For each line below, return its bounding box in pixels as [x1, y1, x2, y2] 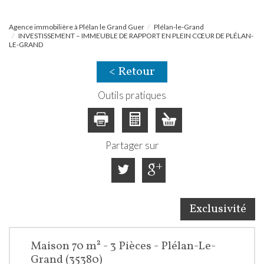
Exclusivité [189, 201, 246, 218]
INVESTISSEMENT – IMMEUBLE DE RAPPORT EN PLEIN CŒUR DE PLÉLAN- [18, 31, 253, 41]
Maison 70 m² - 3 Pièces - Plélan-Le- [31, 238, 216, 255]
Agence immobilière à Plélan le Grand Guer [9, 22, 144, 32]
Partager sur [105, 139, 159, 152]
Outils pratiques [98, 89, 166, 102]
